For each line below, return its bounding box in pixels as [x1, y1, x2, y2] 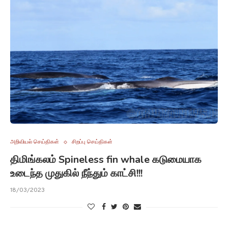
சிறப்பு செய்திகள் [72, 138, 112, 146]
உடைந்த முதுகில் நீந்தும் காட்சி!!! [10, 166, 142, 180]
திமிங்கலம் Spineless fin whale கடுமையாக [10, 153, 202, 166]
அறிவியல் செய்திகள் [10, 138, 59, 146]
